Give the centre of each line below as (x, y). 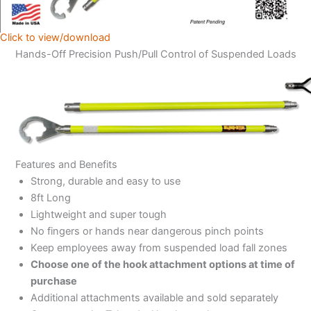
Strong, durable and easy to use (105, 181)
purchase (53, 281)
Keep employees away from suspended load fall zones (159, 247)
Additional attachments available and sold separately (154, 297)
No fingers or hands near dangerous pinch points (147, 231)
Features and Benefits (66, 164)
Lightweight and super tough (98, 214)
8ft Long (50, 197)
